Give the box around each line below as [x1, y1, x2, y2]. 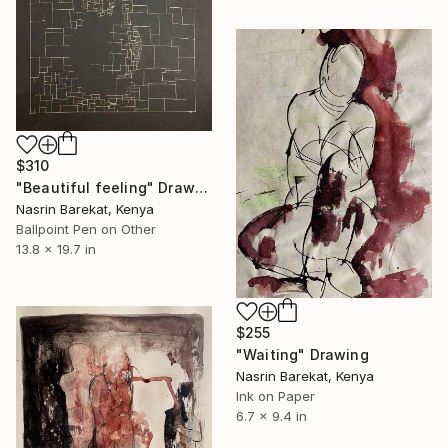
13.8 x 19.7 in [16, 240, 96, 257]
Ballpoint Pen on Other [16, 220, 156, 237]
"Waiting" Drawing [236, 346, 369, 364]
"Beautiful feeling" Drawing [194, 178, 208, 196]
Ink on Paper [236, 388, 315, 405]
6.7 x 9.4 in [236, 408, 307, 425]
